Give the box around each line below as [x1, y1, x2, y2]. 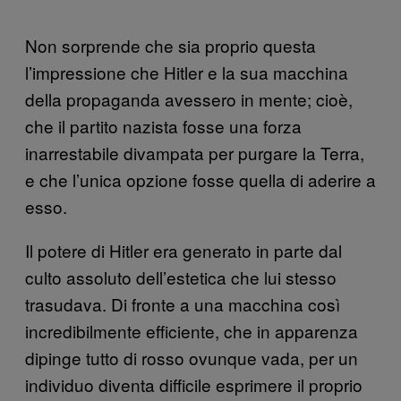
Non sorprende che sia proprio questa [25, 32, 316, 57]
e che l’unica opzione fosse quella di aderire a [25, 166, 376, 192]
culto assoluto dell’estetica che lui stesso [25, 264, 337, 289]
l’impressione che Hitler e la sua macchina [25, 59, 348, 84]
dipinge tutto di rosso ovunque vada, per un [25, 345, 358, 370]
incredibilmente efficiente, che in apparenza [25, 318, 358, 343]
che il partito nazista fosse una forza [25, 113, 302, 138]
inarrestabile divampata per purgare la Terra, [25, 140, 364, 165]
